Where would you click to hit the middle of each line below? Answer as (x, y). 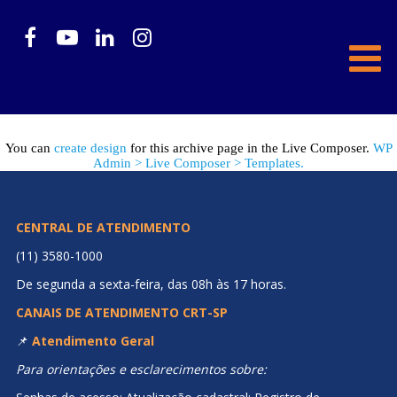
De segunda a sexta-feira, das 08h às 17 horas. (151, 284)
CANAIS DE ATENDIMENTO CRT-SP (121, 312)
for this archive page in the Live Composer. (249, 148)
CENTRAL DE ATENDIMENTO (103, 227)
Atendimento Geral (93, 340)
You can (29, 148)
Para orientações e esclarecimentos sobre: (141, 369)
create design (90, 148)
